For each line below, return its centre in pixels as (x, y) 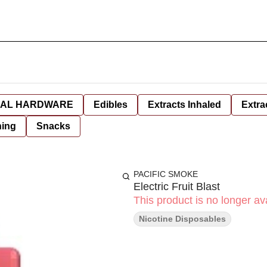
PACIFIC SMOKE (166, 174)
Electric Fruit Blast (177, 187)
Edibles (111, 105)
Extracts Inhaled (184, 105)
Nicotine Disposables (182, 219)
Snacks (53, 126)
